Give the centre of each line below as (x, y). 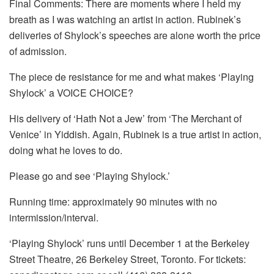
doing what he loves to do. (66, 150)
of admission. (38, 51)
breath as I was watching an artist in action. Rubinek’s (125, 20)
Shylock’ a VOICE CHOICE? (71, 93)
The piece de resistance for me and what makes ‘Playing (131, 77)
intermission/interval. (54, 218)
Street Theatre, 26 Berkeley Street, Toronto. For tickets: (128, 259)
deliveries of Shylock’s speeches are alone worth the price (135, 35)
